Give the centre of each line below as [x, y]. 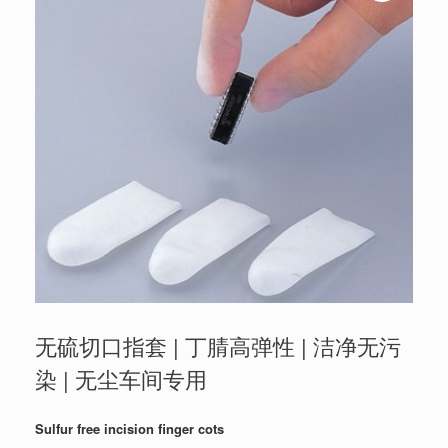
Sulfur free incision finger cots [129, 429]
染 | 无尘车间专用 [121, 378]
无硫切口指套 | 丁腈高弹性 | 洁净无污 [218, 345]
